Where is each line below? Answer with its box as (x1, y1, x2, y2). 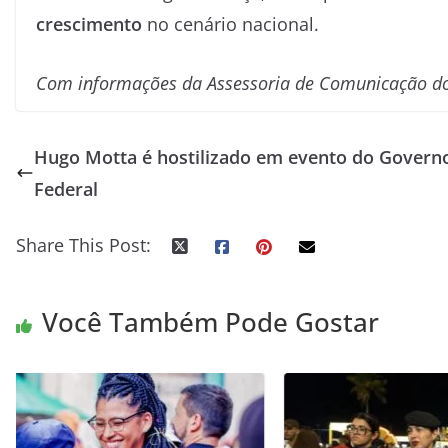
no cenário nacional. (142, 11, 319, 36)
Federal (34, 176, 98, 201)
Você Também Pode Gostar (42, 303, 379, 340)
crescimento (36, 11, 142, 36)
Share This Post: (16, 232, 151, 257)
